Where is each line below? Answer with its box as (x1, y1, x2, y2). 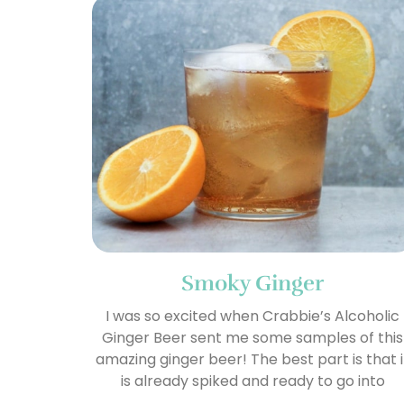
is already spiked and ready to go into (120, 370, 385, 391)
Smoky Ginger (181, 269, 325, 297)
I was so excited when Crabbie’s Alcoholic (106, 305, 400, 326)
